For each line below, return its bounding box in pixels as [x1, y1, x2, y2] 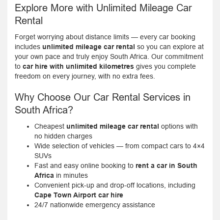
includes [15, 43, 42, 51]
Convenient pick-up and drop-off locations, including [34, 181, 195, 189]
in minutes [54, 171, 88, 179]
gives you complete [134, 62, 196, 70]
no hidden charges [34, 132, 92, 140]
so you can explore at [135, 43, 204, 51]
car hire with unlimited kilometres [23, 62, 134, 70]
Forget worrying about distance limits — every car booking [15, 33, 195, 41]
